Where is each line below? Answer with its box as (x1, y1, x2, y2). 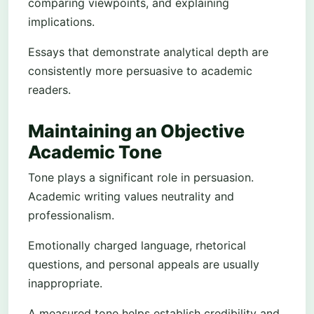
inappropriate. (28, 276, 102, 291)
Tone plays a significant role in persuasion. (28, 170, 254, 185)
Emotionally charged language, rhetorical (28, 238, 246, 253)
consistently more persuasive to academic (28, 63, 252, 78)
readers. (28, 82, 71, 97)
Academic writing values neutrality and (28, 189, 234, 204)
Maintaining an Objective (28, 121, 245, 142)
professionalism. (28, 208, 114, 223)
